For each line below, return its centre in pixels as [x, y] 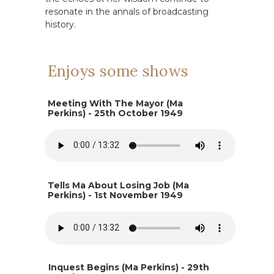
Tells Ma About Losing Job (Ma [118, 185]
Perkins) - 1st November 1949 [115, 195]
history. [61, 24]
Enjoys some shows [118, 71]
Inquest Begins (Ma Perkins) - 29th [129, 267]
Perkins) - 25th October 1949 [115, 113]
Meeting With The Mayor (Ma [115, 103]
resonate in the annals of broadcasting [127, 12]
